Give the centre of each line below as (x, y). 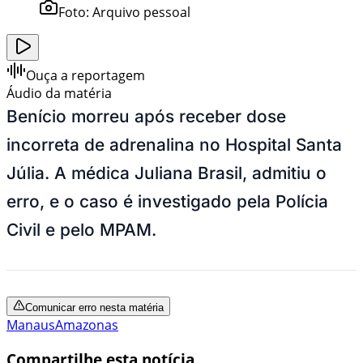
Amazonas (87, 325)
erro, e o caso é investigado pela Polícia (167, 201)
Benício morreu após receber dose (146, 116)
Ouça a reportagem (85, 75)
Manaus (31, 325)
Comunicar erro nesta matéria (94, 307)
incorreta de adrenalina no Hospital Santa (174, 144)
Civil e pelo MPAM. (84, 229)
